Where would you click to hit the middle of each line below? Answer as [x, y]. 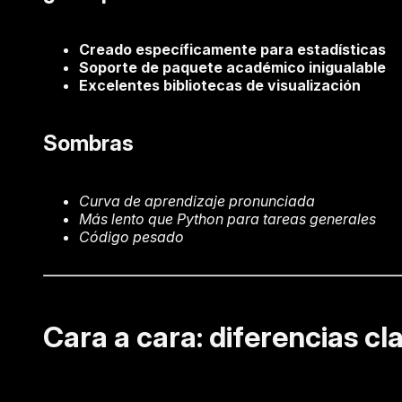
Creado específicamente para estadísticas [232, 49]
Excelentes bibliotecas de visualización [220, 85]
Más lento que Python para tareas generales [227, 218]
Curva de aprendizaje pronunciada [197, 201]
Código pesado [131, 236]
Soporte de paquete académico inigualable [232, 67]
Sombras [88, 143]
